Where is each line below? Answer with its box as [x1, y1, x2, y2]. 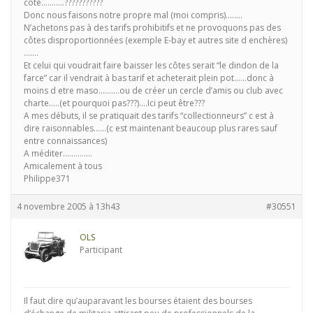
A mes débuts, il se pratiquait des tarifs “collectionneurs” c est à [24, 110, 274, 122]
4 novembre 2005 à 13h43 [17, 201, 120, 212]
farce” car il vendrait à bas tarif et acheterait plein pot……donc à [24, 72, 274, 84]
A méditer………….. [24, 147, 92, 159]
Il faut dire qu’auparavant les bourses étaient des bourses [24, 295, 252, 307]
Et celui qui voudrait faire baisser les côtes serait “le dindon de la [24, 59, 279, 71]
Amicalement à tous [24, 160, 102, 172]
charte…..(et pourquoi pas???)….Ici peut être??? [24, 97, 205, 109]
